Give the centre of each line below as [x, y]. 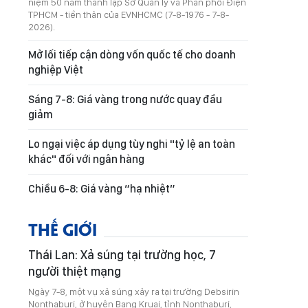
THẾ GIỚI [63, 229]
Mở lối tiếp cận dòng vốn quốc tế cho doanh [132, 55]
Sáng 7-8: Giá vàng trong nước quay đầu [125, 99]
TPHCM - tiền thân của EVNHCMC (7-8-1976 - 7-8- [129, 14]
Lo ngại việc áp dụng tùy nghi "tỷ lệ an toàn [132, 144]
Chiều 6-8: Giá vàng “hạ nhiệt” [102, 189]
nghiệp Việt [56, 70]
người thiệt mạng [75, 271]
